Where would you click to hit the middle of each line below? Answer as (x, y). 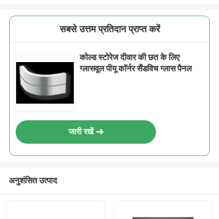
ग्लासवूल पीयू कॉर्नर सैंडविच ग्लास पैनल (136, 69)
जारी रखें (81, 132)
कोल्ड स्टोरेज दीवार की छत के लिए (130, 57)
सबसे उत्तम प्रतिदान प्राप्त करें (109, 29)
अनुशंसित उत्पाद (33, 180)
